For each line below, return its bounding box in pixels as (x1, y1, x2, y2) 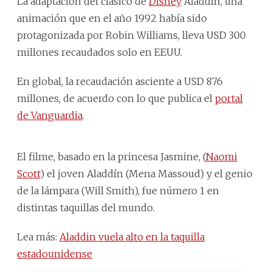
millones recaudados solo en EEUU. (17, 46, 182, 58)
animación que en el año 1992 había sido (17, 12, 207, 24)
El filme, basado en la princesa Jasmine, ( (17, 150, 206, 163)
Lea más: (17, 230, 59, 243)
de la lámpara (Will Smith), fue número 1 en (17, 184, 219, 197)
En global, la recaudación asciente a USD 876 (17, 75, 223, 87)
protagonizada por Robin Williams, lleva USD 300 (17, 29, 246, 41)
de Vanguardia (17, 109, 83, 121)
